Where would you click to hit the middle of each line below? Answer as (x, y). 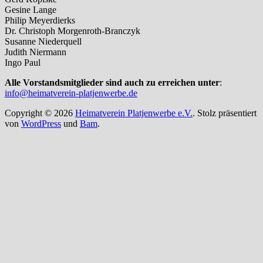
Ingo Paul (23, 62)
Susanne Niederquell (43, 41)
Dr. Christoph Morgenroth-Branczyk (73, 31)
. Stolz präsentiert (225, 113)
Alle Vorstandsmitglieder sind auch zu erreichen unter (112, 82)
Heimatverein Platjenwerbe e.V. (134, 113)
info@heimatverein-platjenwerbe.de (71, 93)
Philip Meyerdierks (40, 20)
